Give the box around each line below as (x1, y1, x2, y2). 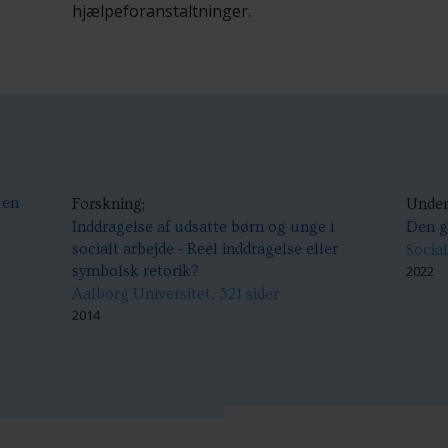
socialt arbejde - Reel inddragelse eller (72, 240, 339, 259)
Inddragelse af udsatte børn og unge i (72, 218, 335, 237)
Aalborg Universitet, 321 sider (72, 285, 280, 304)
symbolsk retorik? (72, 262, 200, 281)
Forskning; (72, 195, 146, 214)
